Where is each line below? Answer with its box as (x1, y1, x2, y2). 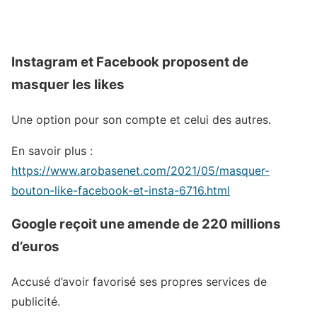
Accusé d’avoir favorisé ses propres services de (11, 275, 267, 289)
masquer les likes (11, 76, 125, 93)
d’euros (11, 238, 59, 255)
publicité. (11, 294, 60, 309)
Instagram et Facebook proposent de (11, 53, 248, 70)
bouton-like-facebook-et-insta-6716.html (11, 183, 230, 197)
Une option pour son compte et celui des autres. (11, 112, 271, 127)
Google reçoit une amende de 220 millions (11, 216, 281, 233)
